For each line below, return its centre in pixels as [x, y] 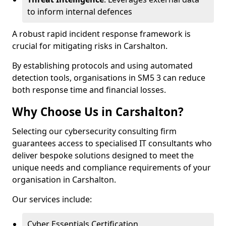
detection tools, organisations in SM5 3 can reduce [109, 78]
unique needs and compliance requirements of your [111, 167]
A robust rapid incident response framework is [101, 34]
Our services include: [52, 199]
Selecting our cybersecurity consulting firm [94, 131]
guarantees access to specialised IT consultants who [112, 143]
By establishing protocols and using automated [102, 66]
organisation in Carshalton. [64, 180]
